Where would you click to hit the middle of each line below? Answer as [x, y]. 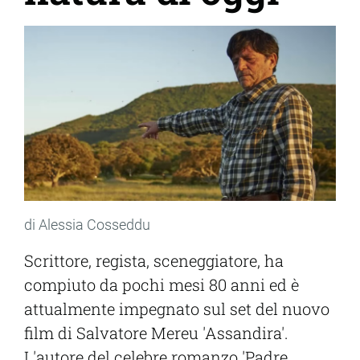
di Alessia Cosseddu [87, 225]
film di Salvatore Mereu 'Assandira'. [156, 333]
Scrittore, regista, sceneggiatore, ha [154, 261]
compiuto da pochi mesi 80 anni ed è [162, 285]
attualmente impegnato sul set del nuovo [177, 309]
